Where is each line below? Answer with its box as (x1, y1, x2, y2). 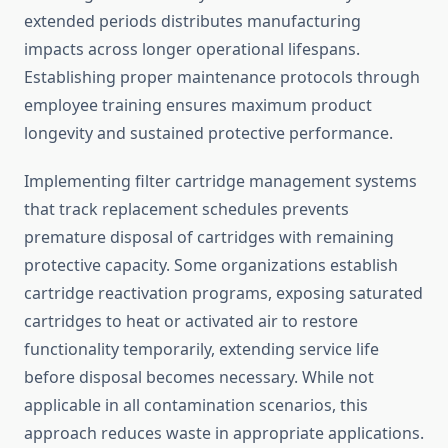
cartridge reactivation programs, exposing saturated (24, 282, 423, 305)
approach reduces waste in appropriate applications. (24, 422, 424, 445)
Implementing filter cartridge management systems (24, 170, 417, 193)
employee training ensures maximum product (24, 94, 372, 117)
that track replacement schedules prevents (24, 198, 349, 221)
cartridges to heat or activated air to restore (24, 310, 358, 333)
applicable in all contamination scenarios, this (24, 394, 368, 417)
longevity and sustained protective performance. (24, 122, 393, 145)
